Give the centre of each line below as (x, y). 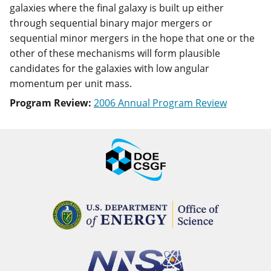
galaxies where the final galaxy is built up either (117, 8)
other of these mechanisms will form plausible (115, 53)
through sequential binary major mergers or (111, 23)
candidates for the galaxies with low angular (109, 68)
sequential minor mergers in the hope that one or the (132, 38)
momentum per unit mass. (71, 83)
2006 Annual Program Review (160, 103)
